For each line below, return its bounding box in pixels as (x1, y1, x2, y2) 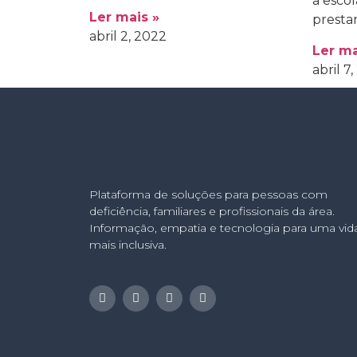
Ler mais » (89, 9, 159, 25)
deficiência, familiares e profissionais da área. (89, 203, 335, 218)
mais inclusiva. (89, 237, 167, 252)
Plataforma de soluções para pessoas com (89, 186, 328, 202)
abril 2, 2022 (89, 28, 167, 44)
